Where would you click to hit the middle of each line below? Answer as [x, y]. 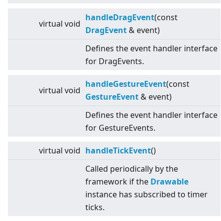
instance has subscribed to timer [147, 195]
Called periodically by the [132, 169]
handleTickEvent [118, 151]
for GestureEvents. [120, 128]
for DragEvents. [115, 61]
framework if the [118, 182]
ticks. [95, 207]
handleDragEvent [120, 18]
